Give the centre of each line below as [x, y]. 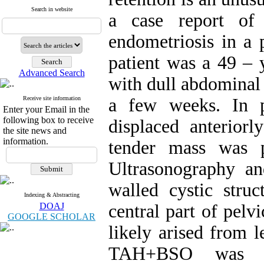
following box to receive [48, 120]
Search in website [52, 9]
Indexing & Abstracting [52, 195]
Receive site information [52, 98]
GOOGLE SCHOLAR [52, 217]
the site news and [35, 131]
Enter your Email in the [46, 109]
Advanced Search [52, 73]
